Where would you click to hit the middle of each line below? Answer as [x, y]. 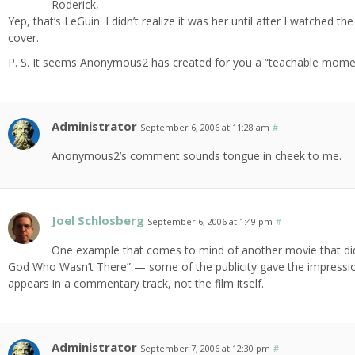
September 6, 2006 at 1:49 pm [210, 222]
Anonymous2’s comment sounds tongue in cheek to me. [197, 156]
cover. [24, 38]
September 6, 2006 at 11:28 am [205, 128]
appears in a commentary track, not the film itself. [136, 284]
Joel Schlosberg [98, 221]
